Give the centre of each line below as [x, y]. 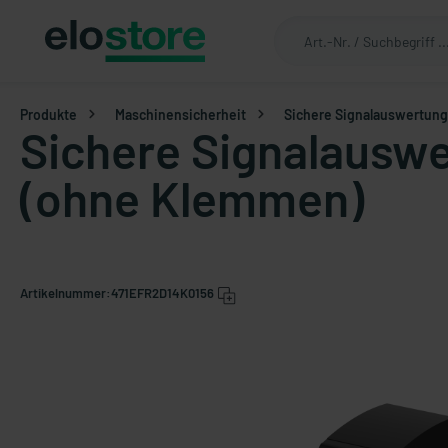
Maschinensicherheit [180, 114]
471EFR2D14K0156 [162, 293]
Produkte [48, 114]
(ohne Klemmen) [192, 198]
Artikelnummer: [65, 293]
